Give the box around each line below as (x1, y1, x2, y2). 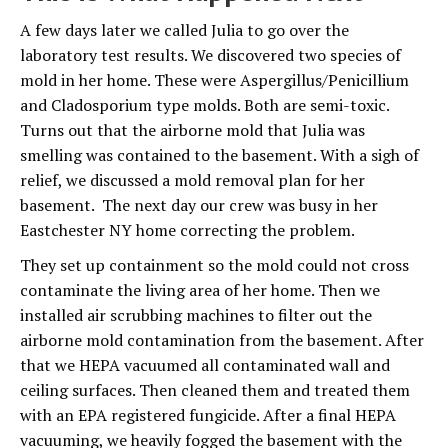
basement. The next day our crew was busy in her (20, 193, 378, 216)
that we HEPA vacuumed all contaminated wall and (20, 353, 390, 376)
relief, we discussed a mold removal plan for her (20, 168, 365, 191)
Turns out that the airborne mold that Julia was (20, 118, 365, 141)
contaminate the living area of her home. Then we (20, 278, 380, 301)
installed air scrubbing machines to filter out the (20, 303, 372, 326)
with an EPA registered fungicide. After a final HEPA (20, 403, 396, 426)
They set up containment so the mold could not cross (20, 253, 409, 276)
